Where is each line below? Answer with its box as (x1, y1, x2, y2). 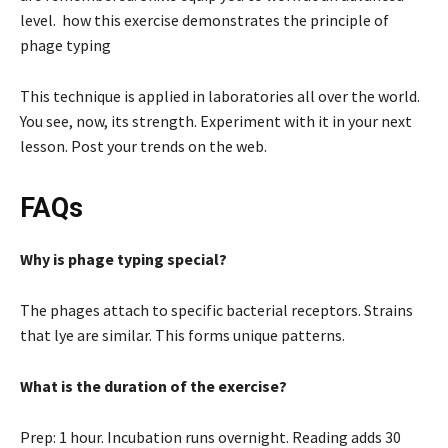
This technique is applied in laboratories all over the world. (20, 85, 420, 106)
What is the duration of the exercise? (20, 375, 287, 396)
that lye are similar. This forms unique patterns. (20, 324, 345, 345)
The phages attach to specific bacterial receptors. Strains (20, 299, 413, 320)
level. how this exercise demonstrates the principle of (20, 9, 389, 30)
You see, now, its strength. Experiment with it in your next (20, 110, 412, 131)
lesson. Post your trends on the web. (20, 135, 267, 156)
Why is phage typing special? (20, 248, 227, 269)
